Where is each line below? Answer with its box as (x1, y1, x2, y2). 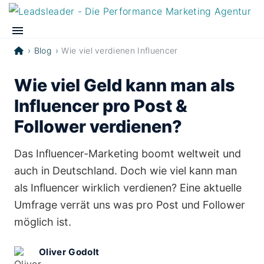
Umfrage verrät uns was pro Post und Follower (14, 199, 245, 211)
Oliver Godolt (39, 246, 100, 258)
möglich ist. (14, 216, 71, 228)
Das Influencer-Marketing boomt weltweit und (14, 147, 241, 160)
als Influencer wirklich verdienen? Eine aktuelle (14, 181, 242, 194)
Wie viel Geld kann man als (14, 75, 235, 95)
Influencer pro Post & (14, 95, 187, 116)
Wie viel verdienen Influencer (61, 45, 178, 55)
